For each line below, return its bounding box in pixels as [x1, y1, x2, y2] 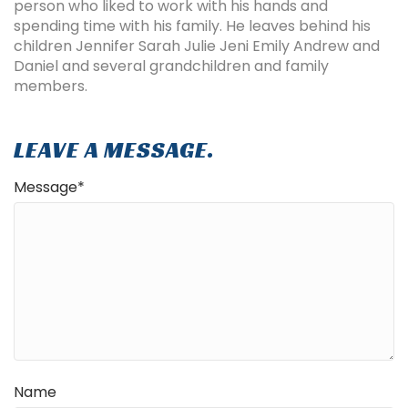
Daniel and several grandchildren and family [14, 56, 329, 77]
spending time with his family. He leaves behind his [14, 15, 371, 37]
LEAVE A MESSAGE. [14, 136, 215, 165]
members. [14, 76, 87, 97]
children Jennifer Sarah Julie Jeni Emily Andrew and [14, 36, 380, 57]
